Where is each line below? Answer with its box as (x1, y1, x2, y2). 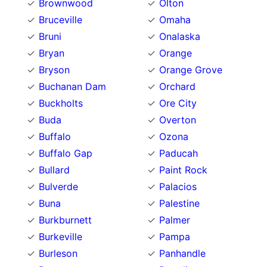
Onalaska (159, 30, 200, 43)
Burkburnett (39, 214, 92, 226)
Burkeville (39, 231, 82, 243)
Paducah (159, 147, 198, 160)
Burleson (39, 247, 77, 260)
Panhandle (159, 247, 206, 260)
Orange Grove (159, 64, 222, 76)
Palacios (159, 181, 197, 193)
